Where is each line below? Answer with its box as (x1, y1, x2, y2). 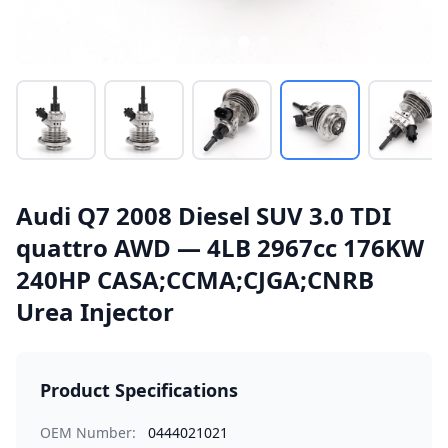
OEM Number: (40, 423, 136, 442)
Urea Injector (16, 295, 174, 328)
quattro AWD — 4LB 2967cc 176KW (16, 231, 424, 264)
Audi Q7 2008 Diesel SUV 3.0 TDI (16, 199, 391, 232)
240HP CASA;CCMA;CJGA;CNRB (16, 263, 374, 296)
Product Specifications (40, 378, 238, 402)
